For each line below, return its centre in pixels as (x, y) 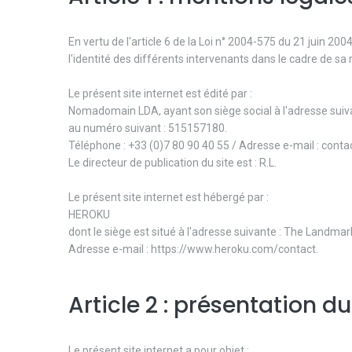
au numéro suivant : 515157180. (148, 128)
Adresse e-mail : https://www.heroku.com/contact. (193, 249)
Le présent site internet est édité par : (160, 93)
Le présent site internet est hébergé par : (169, 197)
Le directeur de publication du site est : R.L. (172, 162)
